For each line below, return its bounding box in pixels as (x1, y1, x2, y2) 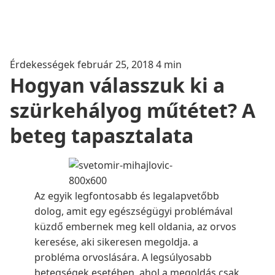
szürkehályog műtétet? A (10, 97, 255, 123)
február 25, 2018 (77, 58, 156, 71)
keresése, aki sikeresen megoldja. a (34, 235, 198, 249)
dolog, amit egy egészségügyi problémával (34, 204, 233, 218)
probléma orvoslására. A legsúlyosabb (34, 250, 212, 264)
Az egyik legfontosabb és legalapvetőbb (34, 189, 219, 203)
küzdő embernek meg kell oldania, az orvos (34, 220, 236, 233)
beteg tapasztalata (10, 122, 193, 149)
